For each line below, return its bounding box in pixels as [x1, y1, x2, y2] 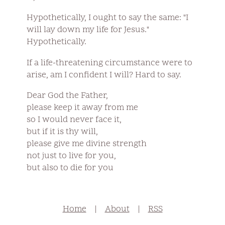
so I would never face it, [26, 114, 122, 127]
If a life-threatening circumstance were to [26, 57, 192, 69]
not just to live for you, [26, 150, 116, 163]
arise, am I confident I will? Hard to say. [26, 69, 181, 81]
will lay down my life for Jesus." [26, 24, 149, 37]
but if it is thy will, [26, 126, 98, 139]
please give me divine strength [26, 138, 147, 151]
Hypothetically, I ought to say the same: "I [26, 12, 188, 25]
